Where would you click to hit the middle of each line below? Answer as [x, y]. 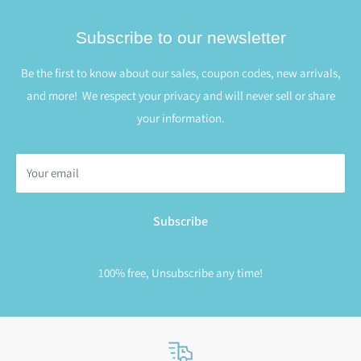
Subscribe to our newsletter [180, 38]
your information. [180, 118]
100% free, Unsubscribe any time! [180, 273]
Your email [53, 173]
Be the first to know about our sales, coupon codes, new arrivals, [180, 73]
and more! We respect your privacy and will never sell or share [180, 96]
